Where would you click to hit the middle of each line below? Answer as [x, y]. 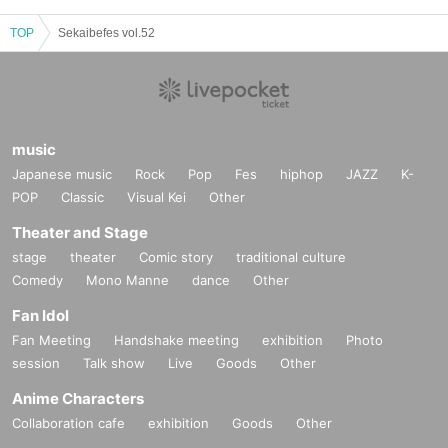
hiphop [301, 173]
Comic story [176, 256]
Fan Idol [40, 315]
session [36, 362]
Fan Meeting [51, 339]
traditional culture [291, 256]
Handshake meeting [176, 339]
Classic [82, 196]
